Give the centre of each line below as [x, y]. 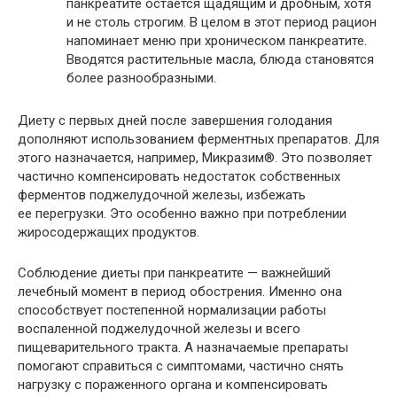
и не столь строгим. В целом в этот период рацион [222, 23]
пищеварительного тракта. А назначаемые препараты [183, 348]
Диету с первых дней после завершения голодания [175, 121]
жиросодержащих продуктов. [109, 233]
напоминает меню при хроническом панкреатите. [217, 41]
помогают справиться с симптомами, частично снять [181, 366]
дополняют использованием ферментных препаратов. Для [198, 140]
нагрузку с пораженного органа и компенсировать [173, 385]
